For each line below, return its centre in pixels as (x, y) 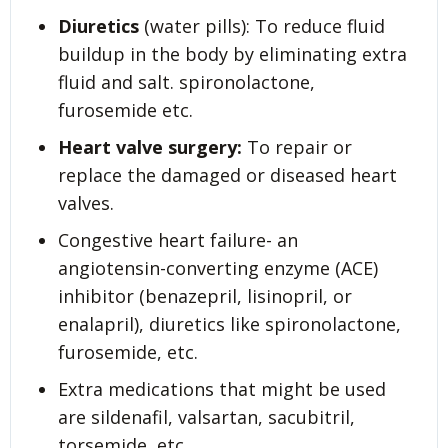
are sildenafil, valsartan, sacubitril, (206, 416)
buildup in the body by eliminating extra (232, 54)
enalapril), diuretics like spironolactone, (229, 324)
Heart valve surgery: (152, 147)
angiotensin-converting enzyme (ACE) (218, 268)
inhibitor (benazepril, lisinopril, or (205, 296)
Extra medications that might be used (222, 388)
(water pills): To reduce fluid (262, 26)
